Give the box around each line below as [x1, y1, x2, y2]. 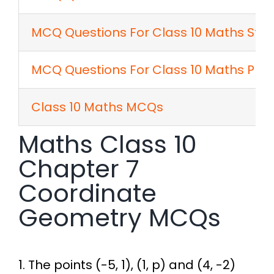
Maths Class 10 [18, 127, 197, 162]
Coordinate [18, 176, 157, 211]
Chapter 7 [18, 152, 139, 187]
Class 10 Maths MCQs [31, 98, 163, 116]
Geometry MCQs [18, 201, 221, 235]
